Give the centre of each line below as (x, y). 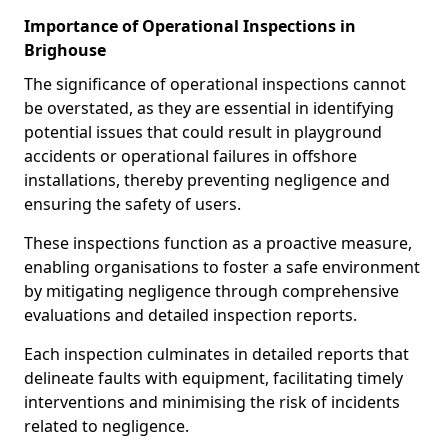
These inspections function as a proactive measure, (218, 243)
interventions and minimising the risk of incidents (212, 402)
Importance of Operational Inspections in (190, 26)
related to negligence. (106, 426)
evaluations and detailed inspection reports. (192, 315)
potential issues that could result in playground (203, 132)
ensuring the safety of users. (132, 204)
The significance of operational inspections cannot (215, 84)
